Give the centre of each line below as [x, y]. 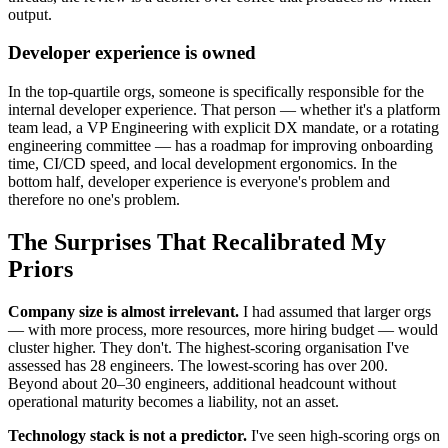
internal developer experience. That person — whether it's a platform [224, 110]
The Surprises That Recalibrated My [197, 241]
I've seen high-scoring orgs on [343, 435]
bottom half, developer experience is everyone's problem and [199, 182]
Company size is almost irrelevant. [123, 311]
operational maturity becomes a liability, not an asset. [173, 401]
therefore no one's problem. [94, 200]
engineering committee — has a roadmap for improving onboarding [220, 146]
